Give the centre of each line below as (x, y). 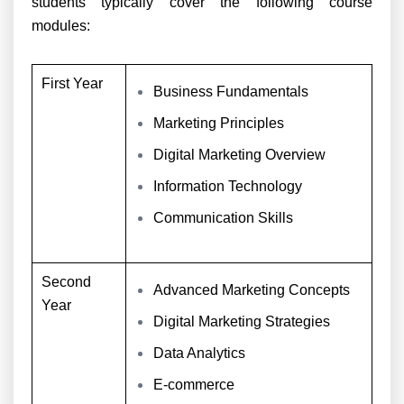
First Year (74, 83)
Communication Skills (223, 218)
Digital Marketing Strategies (242, 321)
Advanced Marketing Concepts (252, 290)
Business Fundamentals (231, 92)
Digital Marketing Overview (239, 155)
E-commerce (194, 385)
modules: (61, 26)
